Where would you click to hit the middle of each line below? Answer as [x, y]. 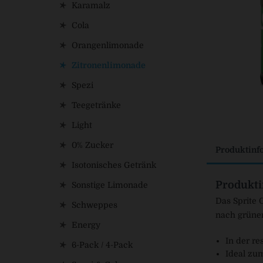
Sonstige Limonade [110, 185]
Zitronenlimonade [109, 65]
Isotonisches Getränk [114, 165]
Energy [86, 225]
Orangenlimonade [108, 45]
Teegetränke [96, 105]
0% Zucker [92, 145]
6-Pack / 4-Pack [102, 245]
